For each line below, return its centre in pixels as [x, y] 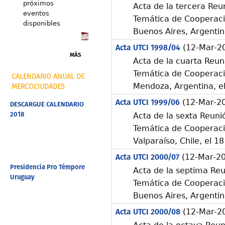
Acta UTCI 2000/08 [148, 212]
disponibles [41, 23]
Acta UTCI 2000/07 [147, 157]
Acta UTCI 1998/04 [148, 48]
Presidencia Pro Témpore [47, 167]
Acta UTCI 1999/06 [147, 103]
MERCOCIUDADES [38, 87]
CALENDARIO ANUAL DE [48, 77]
